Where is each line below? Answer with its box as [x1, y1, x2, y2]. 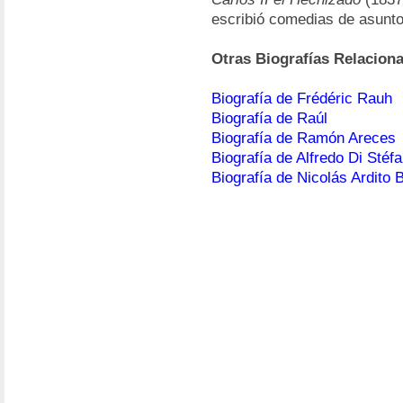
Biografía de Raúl [211, 110, 327, 127]
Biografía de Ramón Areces [211, 130, 396, 147]
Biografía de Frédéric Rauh [211, 90, 392, 107]
